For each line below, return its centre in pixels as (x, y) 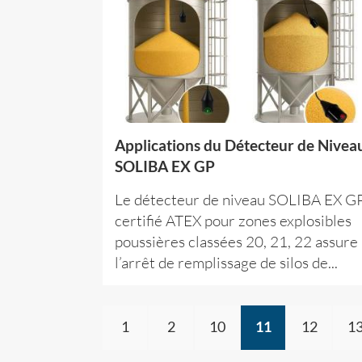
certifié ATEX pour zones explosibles (233, 220)
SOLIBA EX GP (165, 166)
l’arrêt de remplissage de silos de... (226, 262)
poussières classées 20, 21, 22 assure (236, 241)
